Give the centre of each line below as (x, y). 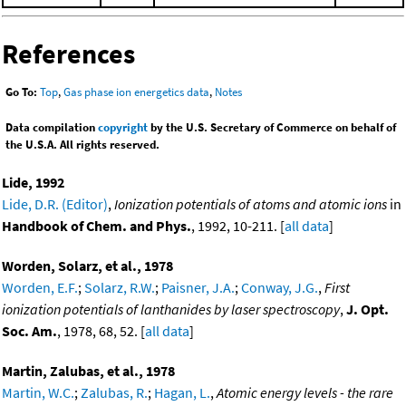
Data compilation (52, 128)
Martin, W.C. (38, 393)
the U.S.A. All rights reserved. (82, 145)
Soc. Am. (29, 331)
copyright (123, 128)
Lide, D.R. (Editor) (55, 204)
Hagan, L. (182, 393)
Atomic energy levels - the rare (305, 393)
